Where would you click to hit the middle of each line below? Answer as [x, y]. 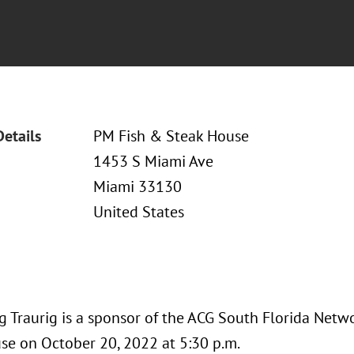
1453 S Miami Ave [153, 161]
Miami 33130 [137, 186]
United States [138, 212]
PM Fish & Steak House [171, 136]
